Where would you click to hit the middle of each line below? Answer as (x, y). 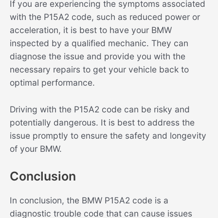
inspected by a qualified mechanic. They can (99, 43)
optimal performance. (52, 83)
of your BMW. (36, 149)
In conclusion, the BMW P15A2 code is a (89, 200)
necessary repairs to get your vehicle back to (99, 70)
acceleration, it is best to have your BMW (91, 30)
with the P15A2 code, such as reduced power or (105, 17)
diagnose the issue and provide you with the (98, 56)
